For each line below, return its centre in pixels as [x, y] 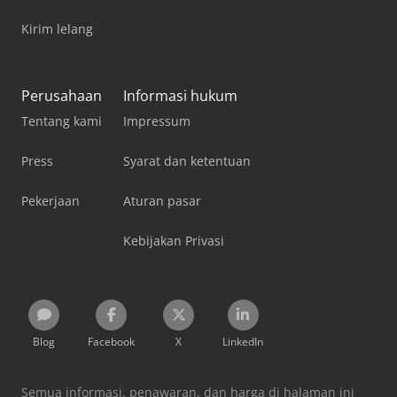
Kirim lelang [57, 28]
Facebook [111, 341]
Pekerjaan [51, 200]
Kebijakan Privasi [174, 240]
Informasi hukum [180, 95]
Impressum [157, 121]
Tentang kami [62, 121]
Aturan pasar [162, 200]
